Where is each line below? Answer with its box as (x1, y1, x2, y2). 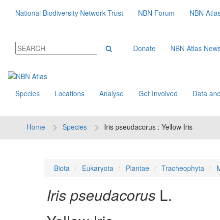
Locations (55, 88, 84, 98)
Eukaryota (82, 163, 113, 173)
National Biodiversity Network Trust (15, 8, 123, 18)
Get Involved (138, 88, 178, 98)
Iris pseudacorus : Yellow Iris (104, 122, 192, 132)
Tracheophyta (161, 163, 204, 173)
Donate (133, 43, 156, 53)
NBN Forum (138, 8, 175, 18)
